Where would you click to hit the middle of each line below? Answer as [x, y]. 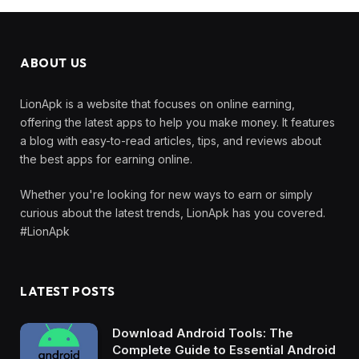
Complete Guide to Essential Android [224, 349]
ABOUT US [54, 63]
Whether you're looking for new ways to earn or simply [166, 194]
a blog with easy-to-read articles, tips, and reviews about [171, 140]
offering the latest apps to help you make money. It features [177, 122]
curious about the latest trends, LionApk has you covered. [173, 212]
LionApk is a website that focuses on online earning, [157, 103]
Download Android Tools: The [203, 333]
